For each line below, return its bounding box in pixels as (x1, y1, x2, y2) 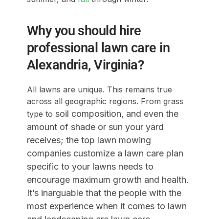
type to (26, 109, 55, 119)
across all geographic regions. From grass (26, 96, 183, 106)
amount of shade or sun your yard (26, 121, 164, 132)
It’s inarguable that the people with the (26, 187, 181, 198)
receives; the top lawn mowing (26, 134, 151, 145)
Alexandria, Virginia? (26, 57, 144, 73)
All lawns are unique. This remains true (26, 84, 172, 94)
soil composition (55, 108, 121, 119)
